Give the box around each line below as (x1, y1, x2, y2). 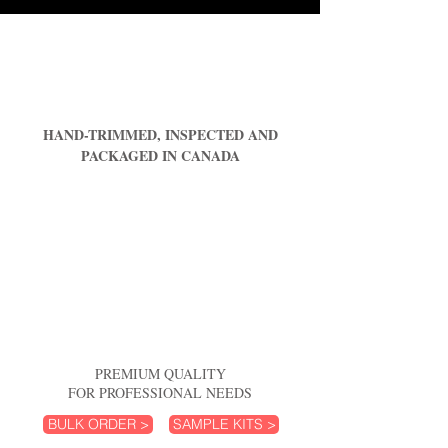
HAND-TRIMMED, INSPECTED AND (43, 124, 278, 145)
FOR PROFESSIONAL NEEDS (68, 383, 252, 402)
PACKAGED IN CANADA (81, 145, 240, 166)
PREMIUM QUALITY (94, 364, 226, 383)
